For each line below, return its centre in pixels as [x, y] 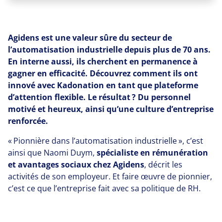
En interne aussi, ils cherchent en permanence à [103, 62]
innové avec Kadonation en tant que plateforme [103, 85]
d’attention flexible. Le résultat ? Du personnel [99, 97]
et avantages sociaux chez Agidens [76, 165]
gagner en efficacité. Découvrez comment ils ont [103, 74]
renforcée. [28, 121]
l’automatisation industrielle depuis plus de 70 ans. [109, 50]
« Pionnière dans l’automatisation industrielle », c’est [106, 141]
